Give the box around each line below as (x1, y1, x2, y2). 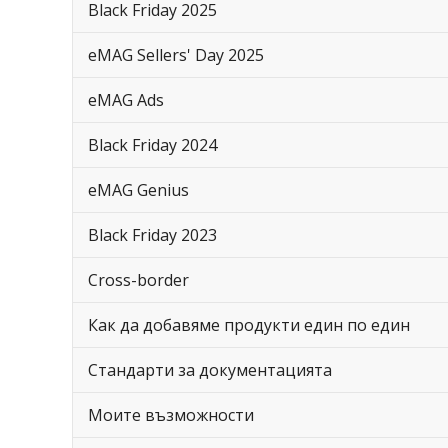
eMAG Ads (88, 89, 164, 111)
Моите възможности (88, 404, 254, 426)
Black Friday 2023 (88, 224, 217, 246)
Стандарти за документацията (88, 359, 332, 381)
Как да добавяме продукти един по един (88, 314, 410, 336)
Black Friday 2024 (88, 134, 217, 156)
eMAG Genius (88, 179, 189, 201)
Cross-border (88, 269, 189, 291)
